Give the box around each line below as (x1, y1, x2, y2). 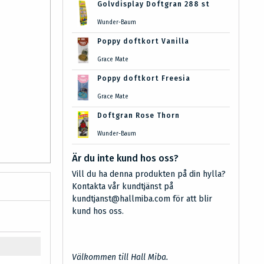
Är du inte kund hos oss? (72, 153, 179, 164)
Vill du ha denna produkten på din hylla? (72, 169, 226, 179)
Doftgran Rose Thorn (97, 111, 180, 120)
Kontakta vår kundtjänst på (72, 181, 173, 192)
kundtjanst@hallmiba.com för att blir (72, 194, 212, 204)
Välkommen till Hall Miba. (72, 252, 168, 262)
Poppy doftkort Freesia (97, 74, 190, 82)
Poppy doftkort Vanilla (97, 37, 189, 45)
